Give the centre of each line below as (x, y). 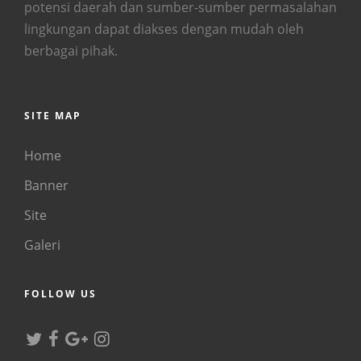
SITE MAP (53, 116)
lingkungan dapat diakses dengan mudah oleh (164, 29)
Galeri (42, 245)
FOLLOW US (60, 294)
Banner (46, 185)
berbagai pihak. (71, 51)
